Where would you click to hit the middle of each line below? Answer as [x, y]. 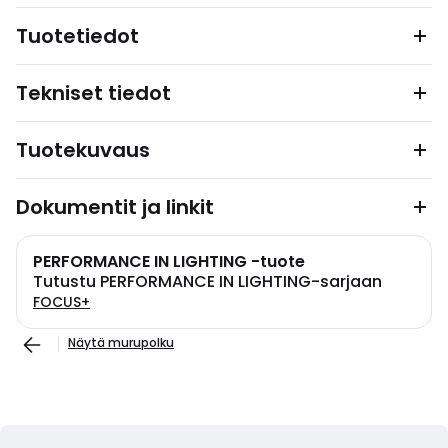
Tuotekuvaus [83, 150]
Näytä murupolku [121, 342]
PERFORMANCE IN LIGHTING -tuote [169, 261]
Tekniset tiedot [93, 93]
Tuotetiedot [77, 36]
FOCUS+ [61, 302]
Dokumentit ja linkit [115, 207]
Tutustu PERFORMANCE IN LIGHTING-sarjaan [207, 281]
